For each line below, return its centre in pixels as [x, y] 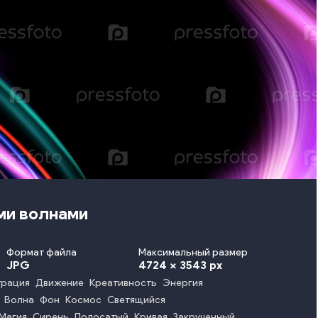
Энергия [183, 283]
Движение [60, 283]
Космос [83, 300]
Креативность [123, 283]
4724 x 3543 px [180, 265]
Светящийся [136, 300]
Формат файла [42, 252]
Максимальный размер [193, 252]
